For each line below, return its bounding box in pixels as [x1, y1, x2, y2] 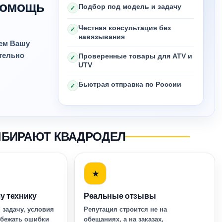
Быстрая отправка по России [78, 81, 181, 88]
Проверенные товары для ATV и [78, 53, 192, 60]
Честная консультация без [78, 24, 171, 32]
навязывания [78, 33, 125, 41]
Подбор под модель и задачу [78, 3, 181, 10]
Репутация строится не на [84, 206, 167, 213]
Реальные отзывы [84, 192, 156, 200]
